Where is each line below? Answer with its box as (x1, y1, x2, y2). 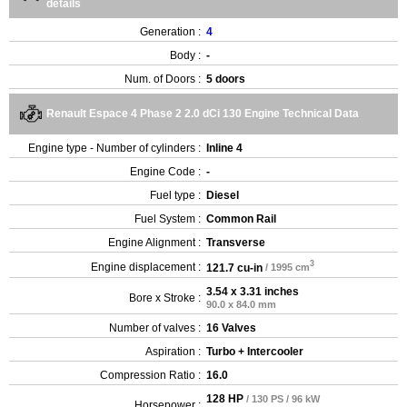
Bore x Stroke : (129, 291, 201, 304)
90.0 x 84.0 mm (206, 298, 276, 310)
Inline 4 (206, 141, 243, 154)
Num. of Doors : (124, 72, 201, 85)
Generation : (140, 25, 201, 38)
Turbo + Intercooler (206, 344, 303, 358)
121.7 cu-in (206, 261, 263, 274)
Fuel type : (150, 188, 201, 202)
